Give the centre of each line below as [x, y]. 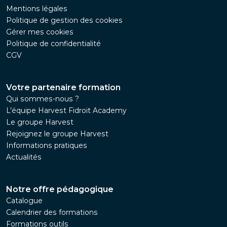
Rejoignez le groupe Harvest [57, 134]
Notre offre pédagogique [60, 189]
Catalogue [24, 200]
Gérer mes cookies [40, 32]
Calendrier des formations [52, 212]
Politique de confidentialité [53, 43]
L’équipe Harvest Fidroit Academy [66, 110]
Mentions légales [37, 8]
